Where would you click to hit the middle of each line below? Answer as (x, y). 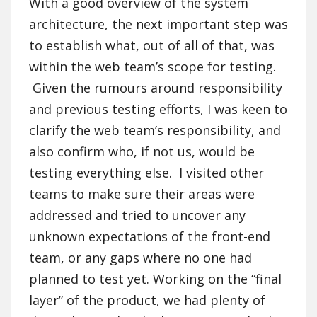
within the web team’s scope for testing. (152, 67)
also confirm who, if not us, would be (142, 152)
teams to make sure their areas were (142, 194)
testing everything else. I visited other (146, 173)
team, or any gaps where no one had (140, 258)
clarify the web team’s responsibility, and (155, 131)
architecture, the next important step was (158, 24)
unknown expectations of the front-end (150, 237)
